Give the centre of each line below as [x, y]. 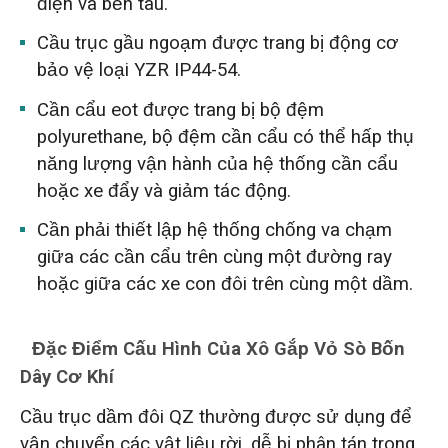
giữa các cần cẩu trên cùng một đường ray [215, 256]
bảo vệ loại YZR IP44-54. [139, 70]
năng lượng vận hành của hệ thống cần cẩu [218, 163]
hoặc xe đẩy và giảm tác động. [164, 190]
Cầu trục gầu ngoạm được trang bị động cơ [218, 43]
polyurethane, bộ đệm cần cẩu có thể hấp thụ [226, 136]
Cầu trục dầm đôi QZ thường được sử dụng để [215, 416]
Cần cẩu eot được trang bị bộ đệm [181, 109]
